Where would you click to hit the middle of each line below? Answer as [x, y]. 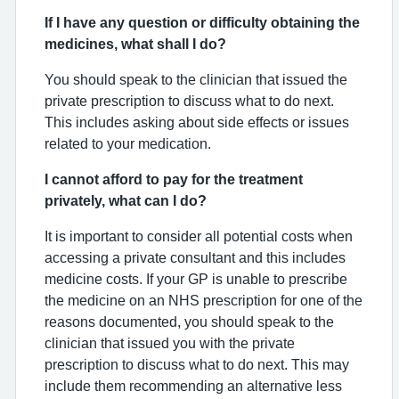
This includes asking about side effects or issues [197, 122]
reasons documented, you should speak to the [189, 322]
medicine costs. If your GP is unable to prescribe [196, 279]
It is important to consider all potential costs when [199, 236]
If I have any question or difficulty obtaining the [202, 22]
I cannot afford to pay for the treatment [174, 179]
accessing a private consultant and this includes [195, 257]
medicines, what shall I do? [135, 44]
